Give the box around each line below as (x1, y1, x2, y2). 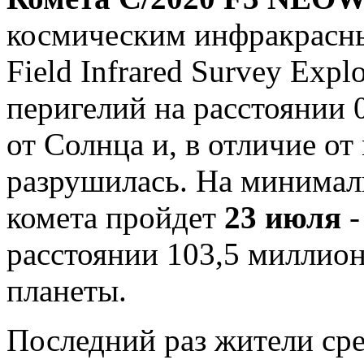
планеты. (6, 272, 127, 308)
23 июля (224, 199, 341, 235)
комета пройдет (6, 199, 224, 235)
